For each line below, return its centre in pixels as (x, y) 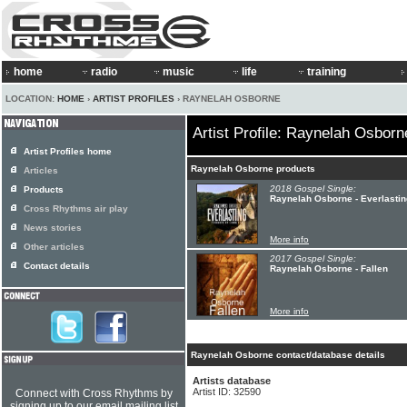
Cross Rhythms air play (76, 208)
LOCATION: (31, 99)
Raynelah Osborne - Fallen (329, 268)
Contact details (57, 266)
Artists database (232, 381)
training (327, 72)
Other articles (54, 247)
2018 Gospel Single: (313, 189)
